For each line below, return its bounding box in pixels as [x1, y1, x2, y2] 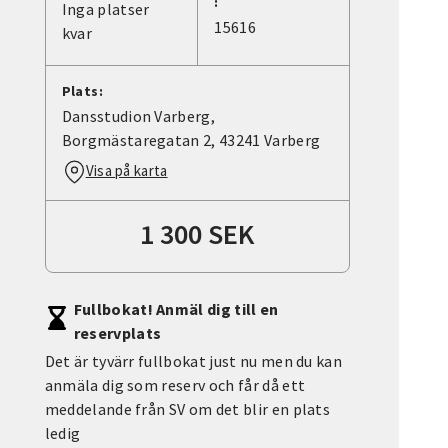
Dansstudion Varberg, [61, 106, 216, 127]
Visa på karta [85, 161, 168, 181]
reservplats [73, 323, 162, 344]
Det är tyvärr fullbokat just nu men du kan [44, 351, 343, 372]
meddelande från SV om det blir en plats [44, 399, 331, 420]
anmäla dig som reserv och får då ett [44, 375, 306, 396]
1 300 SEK [140, 216, 255, 253]
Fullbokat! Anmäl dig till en [73, 299, 279, 320]
